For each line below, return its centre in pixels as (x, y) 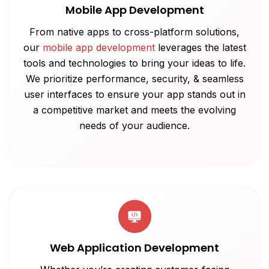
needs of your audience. (134, 126)
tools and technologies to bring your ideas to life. (134, 63)
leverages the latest (200, 48)
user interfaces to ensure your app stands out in (134, 95)
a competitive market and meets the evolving (134, 110)
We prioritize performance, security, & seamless (134, 79)
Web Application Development (134, 248)
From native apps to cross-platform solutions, (134, 32)
